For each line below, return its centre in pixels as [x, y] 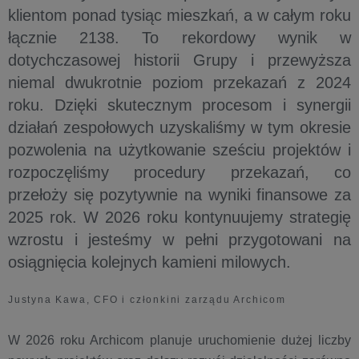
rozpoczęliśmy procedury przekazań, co [179, 172]
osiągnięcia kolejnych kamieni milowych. [149, 262]
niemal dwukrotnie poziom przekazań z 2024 [179, 83]
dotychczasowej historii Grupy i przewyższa [179, 60]
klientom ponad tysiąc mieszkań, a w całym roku [179, 15]
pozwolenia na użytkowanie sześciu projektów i [179, 150]
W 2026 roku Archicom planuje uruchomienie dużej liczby [179, 340]
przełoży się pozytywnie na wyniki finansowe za [179, 195]
